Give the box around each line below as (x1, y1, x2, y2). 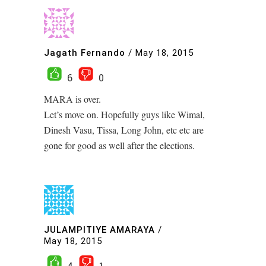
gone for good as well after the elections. (44, 139, 195, 152)
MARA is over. (44, 93, 101, 106)
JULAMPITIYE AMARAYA (44, 224, 155, 235)
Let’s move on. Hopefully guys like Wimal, (44, 108, 205, 121)
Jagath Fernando (44, 47, 125, 58)
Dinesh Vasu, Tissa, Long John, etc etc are (44, 123, 204, 137)
